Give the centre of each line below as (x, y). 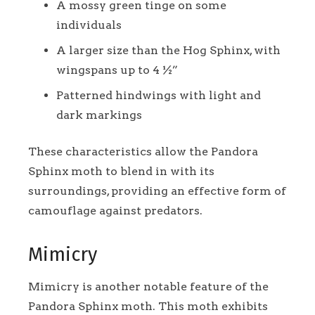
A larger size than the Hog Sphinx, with (168, 50)
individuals (89, 25)
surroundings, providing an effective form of (157, 191)
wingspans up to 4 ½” (117, 70)
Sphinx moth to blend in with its (121, 171)
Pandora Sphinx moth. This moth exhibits (148, 307)
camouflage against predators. (115, 210)
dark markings (99, 115)
